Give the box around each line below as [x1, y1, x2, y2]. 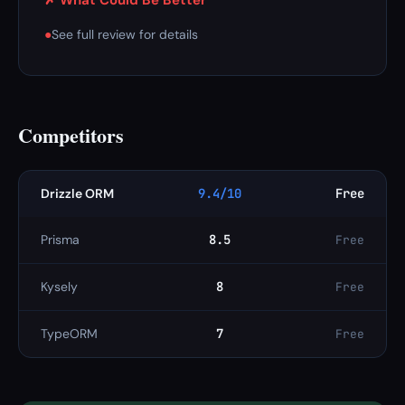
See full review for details [52, 26, 198, 42]
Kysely [41, 278, 78, 295]
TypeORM [41, 325, 98, 342]
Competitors [18, 120, 124, 150]
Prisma [41, 231, 80, 248]
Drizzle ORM [41, 185, 114, 202]
